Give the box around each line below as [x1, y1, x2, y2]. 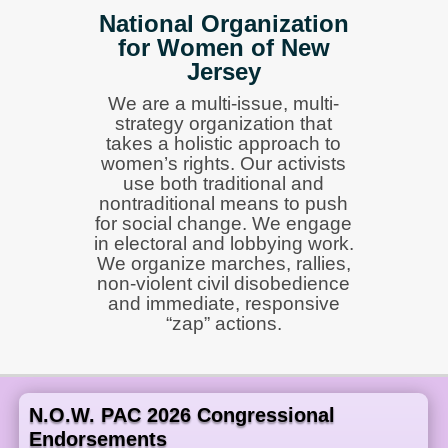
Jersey [186, 58, 261, 85]
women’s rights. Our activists [101, 153, 347, 174]
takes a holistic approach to [106, 133, 342, 154]
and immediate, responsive [107, 293, 340, 314]
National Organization [98, 10, 349, 37]
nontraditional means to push [99, 193, 349, 214]
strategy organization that [115, 113, 333, 134]
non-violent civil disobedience [97, 273, 351, 294]
